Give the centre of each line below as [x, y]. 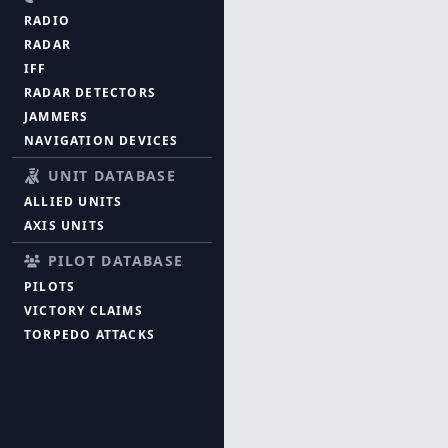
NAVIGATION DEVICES [101, 141]
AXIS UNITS [64, 226]
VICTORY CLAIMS [83, 311]
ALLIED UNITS [73, 202]
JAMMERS [56, 117]
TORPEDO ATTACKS [89, 335]
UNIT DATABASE [112, 176]
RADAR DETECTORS [90, 93]
